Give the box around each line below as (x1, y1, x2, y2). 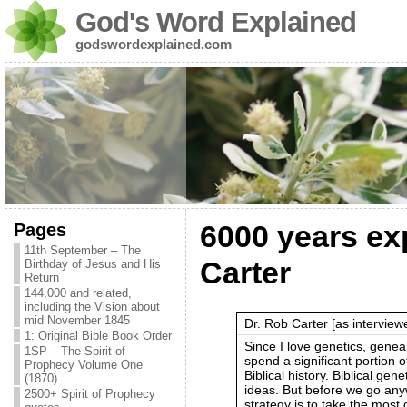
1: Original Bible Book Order (24, 329, 172, 342)
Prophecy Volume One (24, 358, 143, 372)
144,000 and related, (24, 286, 132, 300)
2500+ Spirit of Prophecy (24, 387, 155, 401)
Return (24, 271, 59, 284)
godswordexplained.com (74, 36, 232, 52)
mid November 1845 (24, 313, 130, 327)
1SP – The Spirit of (24, 344, 125, 358)
